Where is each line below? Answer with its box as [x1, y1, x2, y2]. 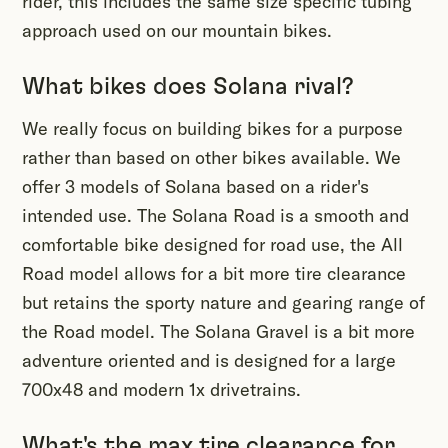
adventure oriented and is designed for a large [22, 349, 396, 373]
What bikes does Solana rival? [22, 75, 354, 100]
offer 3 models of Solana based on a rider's [22, 175, 369, 199]
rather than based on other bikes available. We [22, 146, 401, 170]
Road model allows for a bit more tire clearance [22, 262, 406, 286]
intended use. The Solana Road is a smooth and [22, 204, 409, 228]
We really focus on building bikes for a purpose [22, 117, 403, 141]
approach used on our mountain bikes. [22, 19, 332, 43]
